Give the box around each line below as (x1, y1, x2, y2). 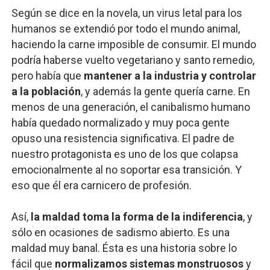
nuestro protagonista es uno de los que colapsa (11, 148, 238, 160)
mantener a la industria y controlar (83, 69, 256, 82)
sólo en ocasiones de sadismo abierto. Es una (11, 226, 230, 239)
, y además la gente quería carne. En (80, 85, 250, 98)
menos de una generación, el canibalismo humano (11, 101, 250, 113)
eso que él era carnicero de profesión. (11, 179, 192, 192)
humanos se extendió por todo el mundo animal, (11, 22, 240, 35)
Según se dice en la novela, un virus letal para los (11, 7, 242, 19)
